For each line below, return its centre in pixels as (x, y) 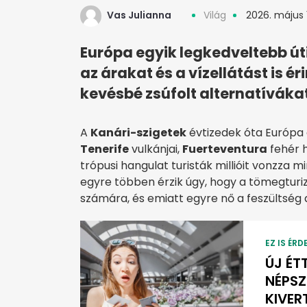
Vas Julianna (139, 15)
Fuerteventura (225, 149)
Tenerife (105, 149)
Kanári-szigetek (138, 133)
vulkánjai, (156, 149)
